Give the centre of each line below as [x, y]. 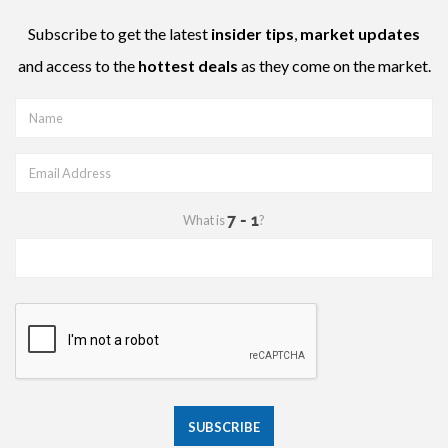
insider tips [252, 33]
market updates [360, 33]
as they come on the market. [334, 65]
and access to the [77, 65]
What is [205, 219]
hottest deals [187, 65]
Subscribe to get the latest [119, 33]
